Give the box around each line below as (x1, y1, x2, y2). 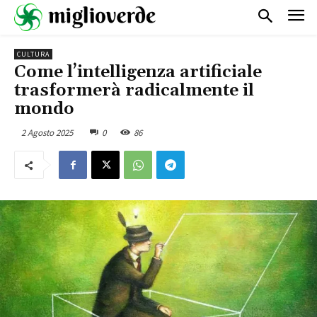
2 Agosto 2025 (21, 126, 73, 139)
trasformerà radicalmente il (14, 79, 254, 101)
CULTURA (17, 49, 50, 59)
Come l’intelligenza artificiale (14, 61, 262, 83)
